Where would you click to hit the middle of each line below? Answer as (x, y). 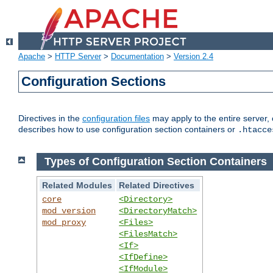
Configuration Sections (94, 82)
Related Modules (77, 185)
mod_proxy (64, 222)
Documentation (137, 57)
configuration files (116, 119)
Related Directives (157, 185)
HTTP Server (78, 57)
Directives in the (50, 119)
